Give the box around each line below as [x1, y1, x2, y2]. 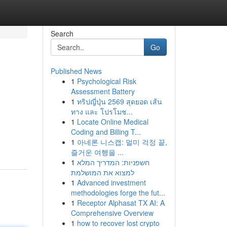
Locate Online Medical [77, 117, 148, 127]
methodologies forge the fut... [70, 187, 165, 198]
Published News [50, 66, 102, 76]
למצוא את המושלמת [70, 167, 134, 177]
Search [50, 28, 73, 39]
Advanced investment [77, 177, 146, 187]
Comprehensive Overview [70, 208, 154, 218]
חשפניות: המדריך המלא [77, 157, 149, 167]
